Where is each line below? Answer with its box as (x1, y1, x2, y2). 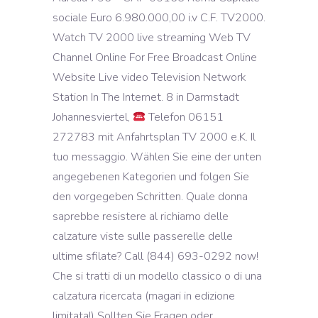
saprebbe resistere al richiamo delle (53, 209, 229, 224)
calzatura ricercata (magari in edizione (53, 288, 235, 304)
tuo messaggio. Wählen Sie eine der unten (53, 149, 261, 165)
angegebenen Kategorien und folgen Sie (53, 169, 249, 185)
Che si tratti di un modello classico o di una (53, 268, 262, 284)
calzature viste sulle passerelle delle (53, 229, 233, 244)
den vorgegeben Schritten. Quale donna (53, 189, 248, 204)
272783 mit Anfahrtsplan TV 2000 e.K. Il (53, 129, 256, 145)
